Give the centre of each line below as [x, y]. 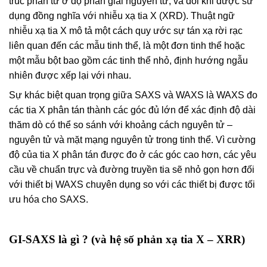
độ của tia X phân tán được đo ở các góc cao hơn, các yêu [133, 154]
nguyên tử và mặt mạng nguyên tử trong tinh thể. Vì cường [132, 139]
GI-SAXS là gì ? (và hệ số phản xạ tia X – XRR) [127, 239]
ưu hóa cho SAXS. [49, 199]
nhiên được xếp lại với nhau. [70, 75]
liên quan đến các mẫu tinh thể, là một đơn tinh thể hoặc [127, 45]
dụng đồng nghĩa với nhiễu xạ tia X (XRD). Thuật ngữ [122, 15]
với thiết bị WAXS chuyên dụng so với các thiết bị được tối [132, 184]
